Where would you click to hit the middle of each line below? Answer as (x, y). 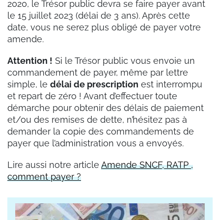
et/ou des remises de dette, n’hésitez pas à (97, 120)
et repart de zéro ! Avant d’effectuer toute (92, 96)
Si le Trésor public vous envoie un (124, 61)
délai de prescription (94, 84)
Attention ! (30, 61)
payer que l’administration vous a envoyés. (96, 143)
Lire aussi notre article (54, 165)
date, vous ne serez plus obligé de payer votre (104, 27)
